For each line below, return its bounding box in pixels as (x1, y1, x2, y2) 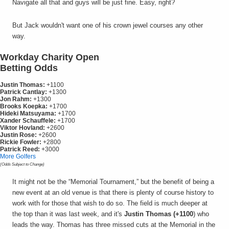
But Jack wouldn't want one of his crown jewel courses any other (12, 21, 203, 30)
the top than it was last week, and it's (12, 210, 124, 218)
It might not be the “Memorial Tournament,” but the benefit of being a (12, 178, 214, 186)
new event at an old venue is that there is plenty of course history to (12, 189, 214, 197)
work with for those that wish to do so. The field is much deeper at (12, 199, 208, 208)
